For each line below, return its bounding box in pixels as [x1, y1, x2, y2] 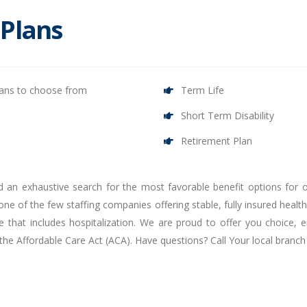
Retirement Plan [181, 134, 252, 147]
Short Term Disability [181, 109, 274, 122]
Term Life [181, 84, 224, 97]
